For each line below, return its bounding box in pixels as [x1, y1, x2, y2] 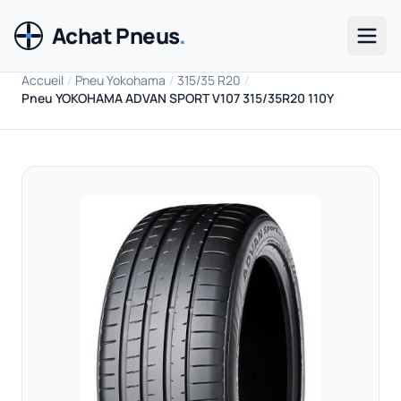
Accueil [21, 72, 64, 89]
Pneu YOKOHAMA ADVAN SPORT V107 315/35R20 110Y [21, 90, 334, 107]
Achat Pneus [52, 21, 180, 50]
